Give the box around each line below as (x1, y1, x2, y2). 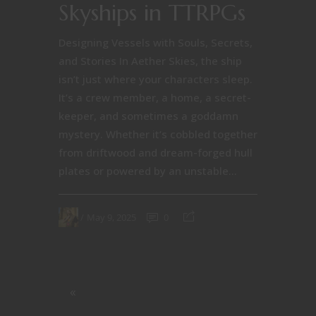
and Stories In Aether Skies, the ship (59, 54, 242, 68)
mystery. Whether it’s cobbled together (59, 127, 257, 141)
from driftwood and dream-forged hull (59, 145, 253, 159)
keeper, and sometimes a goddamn (59, 109, 238, 123)
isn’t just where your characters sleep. (59, 72, 253, 86)
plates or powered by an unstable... (59, 164, 237, 178)
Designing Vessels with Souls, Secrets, (59, 35, 253, 49)
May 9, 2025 (87, 210, 136, 224)
